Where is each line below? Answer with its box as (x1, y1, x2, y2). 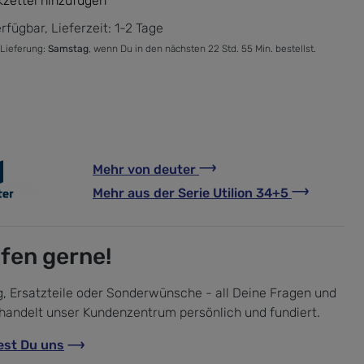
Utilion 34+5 (213, 184, 292, 201)
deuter (154, 161, 196, 177)
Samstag (48, 42, 89, 54)
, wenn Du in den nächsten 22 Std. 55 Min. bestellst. (89, 42, 316, 54)
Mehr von (93, 161, 154, 177)
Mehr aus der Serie (93, 184, 213, 201)
